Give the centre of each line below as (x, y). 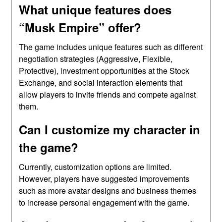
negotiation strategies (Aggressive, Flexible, (96, 58)
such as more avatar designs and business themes (108, 190)
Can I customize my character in (110, 129)
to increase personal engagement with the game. (104, 202)
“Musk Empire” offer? (80, 27)
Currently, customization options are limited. (95, 166)
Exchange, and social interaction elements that (101, 82)
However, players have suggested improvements (104, 178)
